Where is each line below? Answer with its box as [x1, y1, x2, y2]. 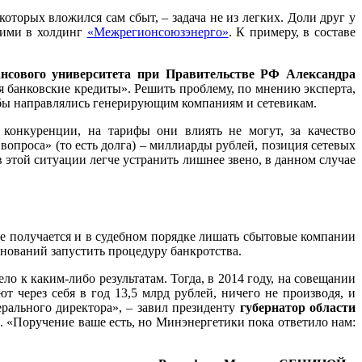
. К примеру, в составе [228, 24, 356, 39]
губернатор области [239, 301, 356, 315]
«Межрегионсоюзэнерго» [86, 24, 229, 39]
